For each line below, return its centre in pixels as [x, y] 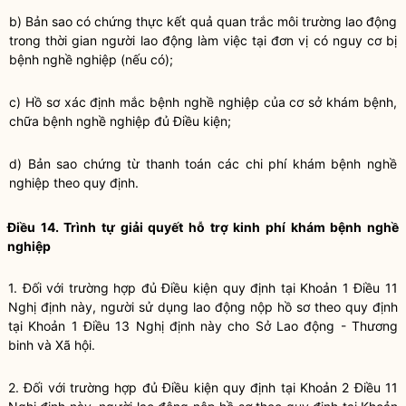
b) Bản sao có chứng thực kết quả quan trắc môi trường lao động [203, 21]
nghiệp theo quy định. [74, 183]
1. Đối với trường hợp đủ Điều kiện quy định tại [155, 288]
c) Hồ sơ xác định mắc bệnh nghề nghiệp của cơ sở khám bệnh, [203, 102]
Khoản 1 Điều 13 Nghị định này [126, 326]
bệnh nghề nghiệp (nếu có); [91, 59]
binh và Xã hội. [52, 345]
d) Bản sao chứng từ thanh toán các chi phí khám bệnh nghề [203, 164]
